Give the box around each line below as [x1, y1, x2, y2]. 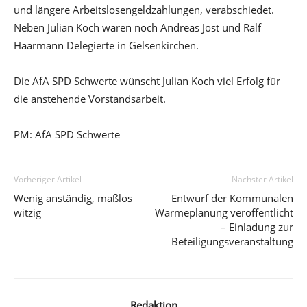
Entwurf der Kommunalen [171, 191, 293, 205]
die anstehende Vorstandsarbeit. [14, 92, 166, 106]
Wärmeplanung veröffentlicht [155, 206, 293, 219]
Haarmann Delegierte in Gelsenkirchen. [14, 38, 199, 52]
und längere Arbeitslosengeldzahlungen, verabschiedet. [14, 3, 274, 16]
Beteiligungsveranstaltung [171, 234, 293, 248]
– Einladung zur [221, 220, 293, 234]
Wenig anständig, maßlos [14, 191, 132, 205]
